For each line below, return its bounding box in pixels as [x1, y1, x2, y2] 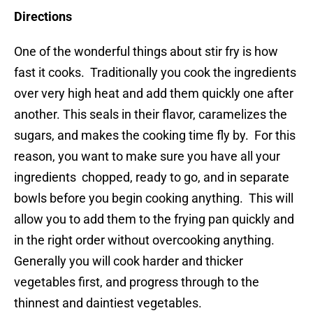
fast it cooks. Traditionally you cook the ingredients [14, 65, 296, 80]
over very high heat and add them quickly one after [14, 86, 293, 101]
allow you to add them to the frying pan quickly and [14, 212, 294, 227]
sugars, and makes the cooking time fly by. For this [14, 128, 296, 143]
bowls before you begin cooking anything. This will [14, 191, 293, 206]
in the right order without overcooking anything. [14, 233, 277, 248]
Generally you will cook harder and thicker [14, 254, 243, 269]
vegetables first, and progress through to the [14, 275, 259, 290]
